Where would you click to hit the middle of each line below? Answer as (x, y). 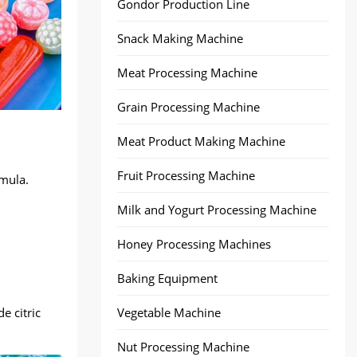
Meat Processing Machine (187, 73)
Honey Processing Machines (194, 244)
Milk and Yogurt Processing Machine (217, 210)
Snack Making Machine (180, 38)
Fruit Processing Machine (186, 175)
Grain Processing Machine (188, 107)
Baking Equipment (167, 278)
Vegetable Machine (169, 312)
